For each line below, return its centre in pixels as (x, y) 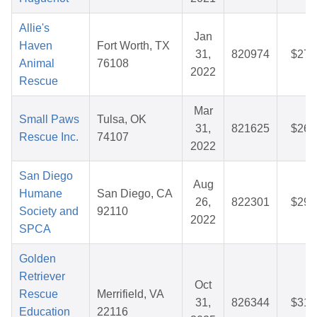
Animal (37, 64)
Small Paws (49, 120)
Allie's (34, 28)
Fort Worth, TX (133, 46)
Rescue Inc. (49, 137)
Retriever (42, 277)
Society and (49, 212)
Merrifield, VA (131, 294)
